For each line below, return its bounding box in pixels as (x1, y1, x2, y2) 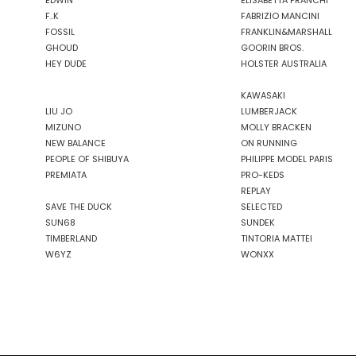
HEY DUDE (45, 57, 87, 70)
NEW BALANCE (45, 137, 106, 149)
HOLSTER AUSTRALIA (241, 57, 327, 70)
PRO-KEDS (241, 168, 284, 181)
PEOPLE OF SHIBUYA (45, 153, 129, 165)
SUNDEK (241, 216, 275, 229)
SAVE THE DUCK (45, 200, 112, 213)
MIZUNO (45, 121, 81, 133)
